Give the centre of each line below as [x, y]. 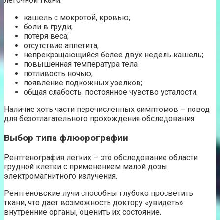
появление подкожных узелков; [83, 83]
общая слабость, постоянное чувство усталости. [111, 92]
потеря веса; [46, 36]
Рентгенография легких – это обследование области [101, 157]
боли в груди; [48, 27]
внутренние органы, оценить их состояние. [82, 212]
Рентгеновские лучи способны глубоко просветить [98, 193]
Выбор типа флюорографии [66, 138]
